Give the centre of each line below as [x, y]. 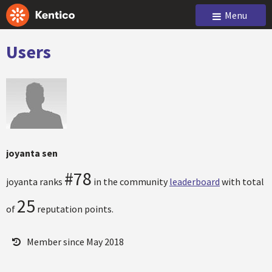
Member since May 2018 [75, 242]
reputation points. [74, 209]
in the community [131, 182]
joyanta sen [32, 153]
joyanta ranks [35, 182]
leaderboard [195, 182]
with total [242, 182]
